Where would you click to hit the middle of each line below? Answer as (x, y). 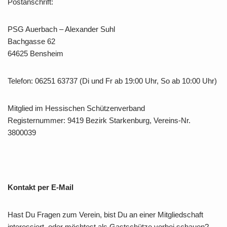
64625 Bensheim (35, 53)
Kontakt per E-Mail (41, 187)
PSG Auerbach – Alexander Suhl (61, 29)
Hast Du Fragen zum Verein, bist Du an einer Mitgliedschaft (105, 215)
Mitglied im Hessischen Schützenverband (76, 108)
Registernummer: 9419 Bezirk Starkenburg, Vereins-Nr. (99, 120)
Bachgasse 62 (31, 41)
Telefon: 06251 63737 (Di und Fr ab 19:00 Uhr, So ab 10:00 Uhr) (112, 81)
